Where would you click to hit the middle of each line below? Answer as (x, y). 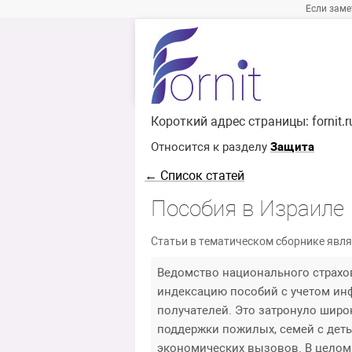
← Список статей (194, 176)
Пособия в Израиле (247, 209)
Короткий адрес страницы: (231, 122)
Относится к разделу (211, 147)
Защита (292, 147)
